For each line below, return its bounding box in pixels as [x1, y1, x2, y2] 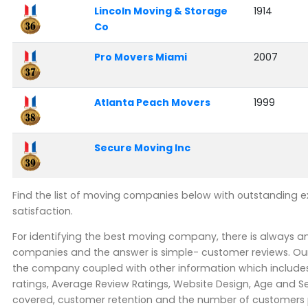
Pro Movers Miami [93, 50, 187, 65]
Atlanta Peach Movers [93, 96, 210, 110]
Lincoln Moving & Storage [93, 4, 228, 19]
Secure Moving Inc [93, 141, 190, 155]
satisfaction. [12, 204, 73, 219]
